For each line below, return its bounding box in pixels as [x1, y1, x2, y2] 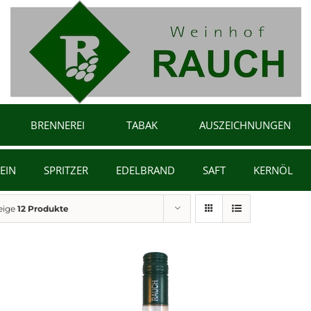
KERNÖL [253, 162, 293, 177]
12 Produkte [17, 203, 69, 214]
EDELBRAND [115, 162, 175, 177]
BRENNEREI [31, 117, 85, 132]
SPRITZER [43, 162, 88, 177]
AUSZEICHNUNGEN [199, 117, 291, 132]
